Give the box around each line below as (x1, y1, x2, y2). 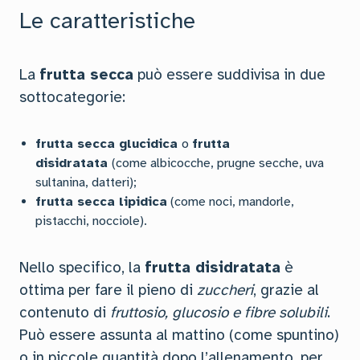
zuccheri (197, 280, 253, 300)
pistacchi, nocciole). (35, 213, 147, 229)
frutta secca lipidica (35, 194, 167, 210)
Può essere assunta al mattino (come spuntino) (19, 325, 339, 345)
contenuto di (19, 303, 110, 322)
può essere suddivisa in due (133, 65, 325, 84)
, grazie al (253, 280, 319, 300)
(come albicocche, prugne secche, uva (112, 155, 324, 171)
